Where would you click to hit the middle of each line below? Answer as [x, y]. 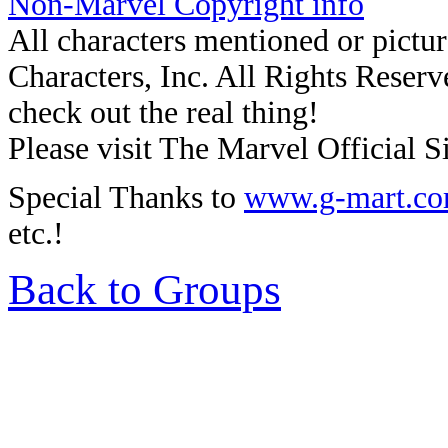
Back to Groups [144, 289]
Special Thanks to [126, 197]
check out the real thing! [163, 112]
